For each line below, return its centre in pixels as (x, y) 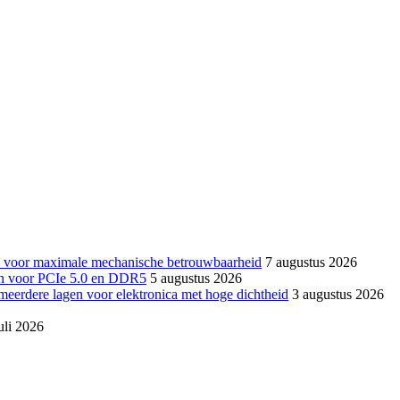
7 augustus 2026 (311, 262)
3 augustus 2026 (338, 294)
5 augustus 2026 (196, 278)
